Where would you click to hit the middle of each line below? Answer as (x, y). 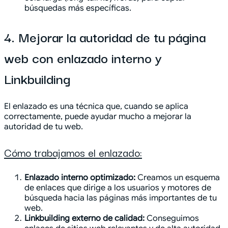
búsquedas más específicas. (78, 8)
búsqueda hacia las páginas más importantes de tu (121, 198)
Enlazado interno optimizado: (80, 178)
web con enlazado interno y (83, 58)
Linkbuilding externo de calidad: (84, 219)
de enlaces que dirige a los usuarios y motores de (118, 188)
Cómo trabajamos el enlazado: (73, 152)
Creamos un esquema (178, 178)
